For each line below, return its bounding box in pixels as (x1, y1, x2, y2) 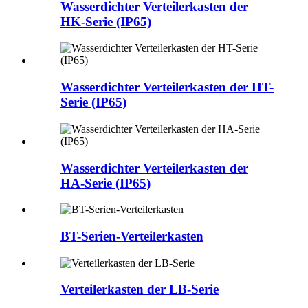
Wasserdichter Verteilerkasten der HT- (60, 80, 274, 95)
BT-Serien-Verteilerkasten (60, 228, 203, 243)
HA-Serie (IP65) (60, 175, 151, 190)
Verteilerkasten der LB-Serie (60, 282, 219, 297)
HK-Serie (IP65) (60, 14, 151, 29)
